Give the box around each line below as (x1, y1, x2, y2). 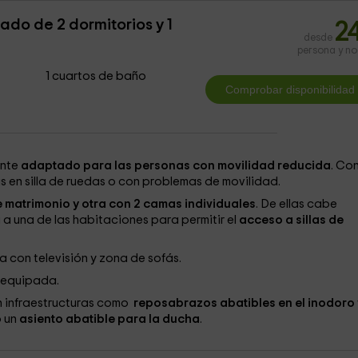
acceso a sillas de (236, 214, 344, 226)
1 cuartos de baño (46, 70, 147, 82)
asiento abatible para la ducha (18, 313, 200, 325)
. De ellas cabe (255, 198, 337, 210)
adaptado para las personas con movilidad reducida (20, 160, 331, 172)
